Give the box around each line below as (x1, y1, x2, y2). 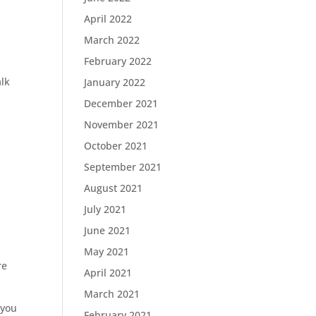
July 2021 (84, 202, 127, 216)
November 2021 (84, 118, 159, 131)
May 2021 (84, 245, 130, 258)
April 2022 (84, 12, 133, 25)
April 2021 (84, 266, 133, 279)
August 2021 (84, 181, 143, 195)
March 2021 (84, 287, 140, 300)
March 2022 (84, 33, 140, 47)
